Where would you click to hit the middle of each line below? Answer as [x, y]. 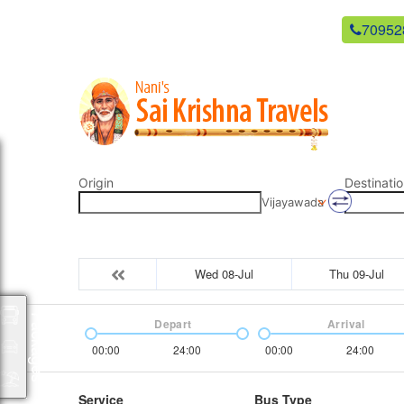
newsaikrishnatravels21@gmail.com [219, 29]
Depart [173, 323]
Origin [96, 183]
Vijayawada [293, 202]
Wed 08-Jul [224, 273]
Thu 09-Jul [356, 273]
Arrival [346, 323]
